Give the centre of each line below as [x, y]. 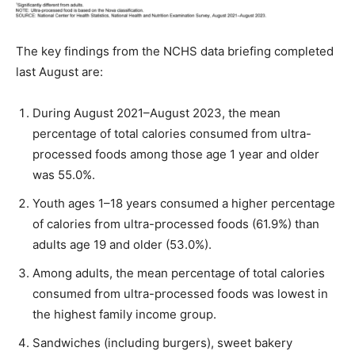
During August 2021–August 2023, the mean [157, 113]
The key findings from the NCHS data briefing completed [175, 51]
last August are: [59, 71]
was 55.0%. [64, 174]
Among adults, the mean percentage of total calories [179, 273]
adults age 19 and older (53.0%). [122, 244]
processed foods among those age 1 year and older [176, 154]
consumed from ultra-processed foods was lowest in [180, 293]
